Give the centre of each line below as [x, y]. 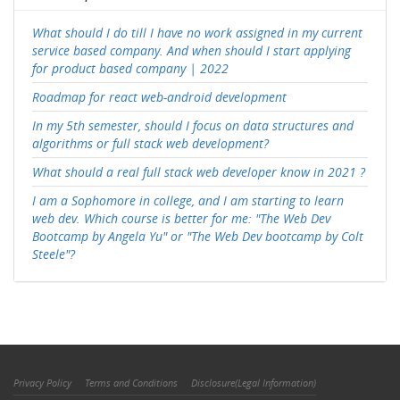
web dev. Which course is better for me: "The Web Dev [181, 218]
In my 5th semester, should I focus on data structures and [193, 125]
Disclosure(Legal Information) [254, 383]
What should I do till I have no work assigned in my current [197, 33]
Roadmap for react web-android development [159, 97]
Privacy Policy [42, 383]
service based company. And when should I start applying [192, 50]
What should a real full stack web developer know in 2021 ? [199, 172]
